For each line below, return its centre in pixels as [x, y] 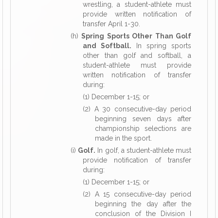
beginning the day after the [143, 204]
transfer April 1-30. [111, 24]
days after [174, 119]
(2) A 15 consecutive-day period [137, 194]
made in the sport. [123, 138]
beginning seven [126, 119]
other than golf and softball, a [137, 55]
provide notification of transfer [137, 160]
